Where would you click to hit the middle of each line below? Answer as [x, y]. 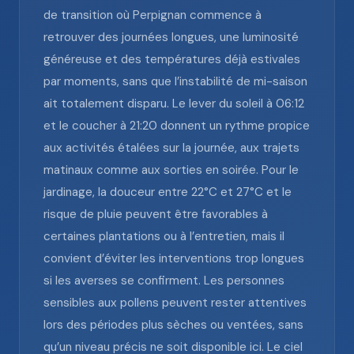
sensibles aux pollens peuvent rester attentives [175, 303]
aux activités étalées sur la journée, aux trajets [171, 148]
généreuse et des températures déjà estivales [172, 59]
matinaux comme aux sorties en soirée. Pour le [171, 170]
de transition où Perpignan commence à [153, 15]
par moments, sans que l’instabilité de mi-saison [175, 81]
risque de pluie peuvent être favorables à [156, 214]
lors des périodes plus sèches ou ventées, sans [173, 325]
